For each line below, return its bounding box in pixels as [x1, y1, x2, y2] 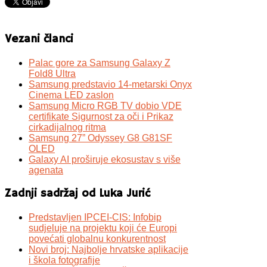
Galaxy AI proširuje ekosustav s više [29, 154, 181, 164]
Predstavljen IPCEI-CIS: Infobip [29, 212, 162, 223]
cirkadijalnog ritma [29, 122, 106, 132]
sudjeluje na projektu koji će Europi [29, 223, 177, 234]
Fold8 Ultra [29, 68, 76, 79]
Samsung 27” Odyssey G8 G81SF [29, 132, 172, 143]
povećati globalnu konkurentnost [29, 234, 166, 244]
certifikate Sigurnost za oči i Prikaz [29, 111, 173, 122]
